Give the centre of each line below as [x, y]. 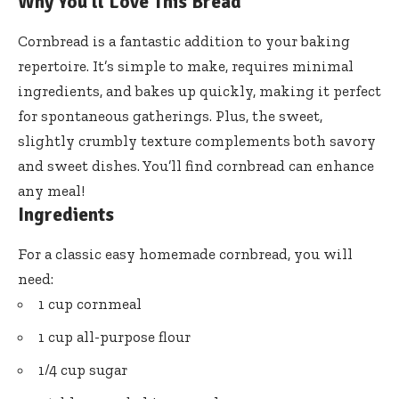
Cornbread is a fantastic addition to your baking [184, 41]
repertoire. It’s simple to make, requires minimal [186, 66]
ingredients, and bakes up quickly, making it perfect [199, 91]
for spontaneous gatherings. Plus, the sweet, [170, 116]
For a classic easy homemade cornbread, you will [185, 254]
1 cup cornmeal [90, 304]
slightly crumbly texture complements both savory [197, 141]
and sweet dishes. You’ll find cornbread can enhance [196, 166]
